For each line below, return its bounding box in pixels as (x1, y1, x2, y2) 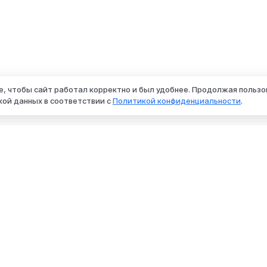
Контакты (185, 247, 222, 257)
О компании (185, 238, 230, 247)
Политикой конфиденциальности (113, 96, 241, 105)
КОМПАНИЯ (185, 226, 234, 235)
